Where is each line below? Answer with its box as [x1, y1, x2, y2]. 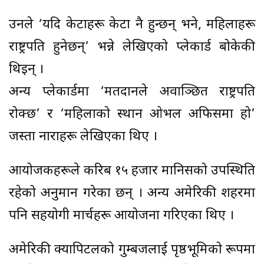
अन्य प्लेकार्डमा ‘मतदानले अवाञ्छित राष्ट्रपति [9, 84, 255, 101]
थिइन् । [9, 61, 44, 79]
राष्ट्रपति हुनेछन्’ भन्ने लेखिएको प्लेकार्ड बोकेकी [9, 39, 255, 57]
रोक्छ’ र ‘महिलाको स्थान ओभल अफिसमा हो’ [9, 106, 255, 124]
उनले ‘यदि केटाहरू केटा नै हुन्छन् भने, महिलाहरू [9, 16, 255, 34]
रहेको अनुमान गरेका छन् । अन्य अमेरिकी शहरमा [9, 185, 255, 203]
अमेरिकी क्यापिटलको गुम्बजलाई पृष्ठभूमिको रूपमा [9, 242, 255, 259]
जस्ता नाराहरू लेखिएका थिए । [9, 128, 157, 146]
